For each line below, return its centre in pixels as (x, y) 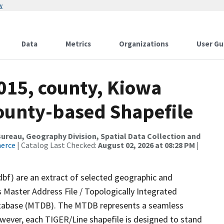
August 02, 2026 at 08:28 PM (146, 145)
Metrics (78, 44)
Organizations (144, 44)
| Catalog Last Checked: (57, 145)
